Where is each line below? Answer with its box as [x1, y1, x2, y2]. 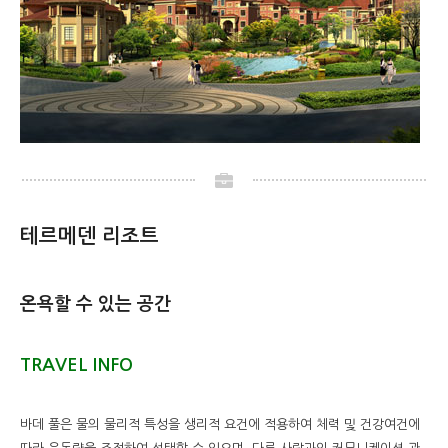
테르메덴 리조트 [20, 226, 159, 246]
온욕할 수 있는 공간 [20, 295, 171, 313]
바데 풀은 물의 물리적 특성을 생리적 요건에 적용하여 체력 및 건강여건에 [20, 418, 420, 431]
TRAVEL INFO [20, 356, 133, 374]
